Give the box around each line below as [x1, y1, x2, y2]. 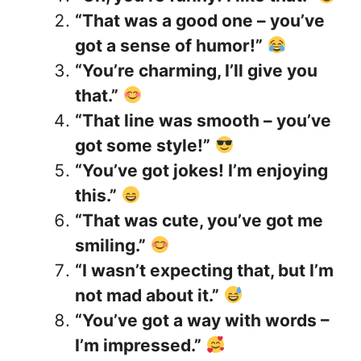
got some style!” [75, 135, 210, 156]
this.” [75, 185, 117, 205]
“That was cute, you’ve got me [75, 210, 323, 230]
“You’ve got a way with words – [75, 309, 330, 330]
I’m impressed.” [75, 334, 201, 355]
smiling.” [75, 234, 146, 255]
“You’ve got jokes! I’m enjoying [75, 160, 328, 180]
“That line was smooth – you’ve [75, 110, 331, 131]
